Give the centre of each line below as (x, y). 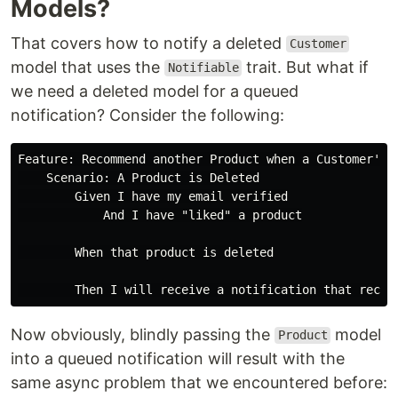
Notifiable (203, 68)
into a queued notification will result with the (178, 358)
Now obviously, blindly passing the (143, 334)
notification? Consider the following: (147, 115)
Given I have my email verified (153, 196)
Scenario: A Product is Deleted (139, 177)
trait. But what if (306, 67)
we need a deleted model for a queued (155, 91)
